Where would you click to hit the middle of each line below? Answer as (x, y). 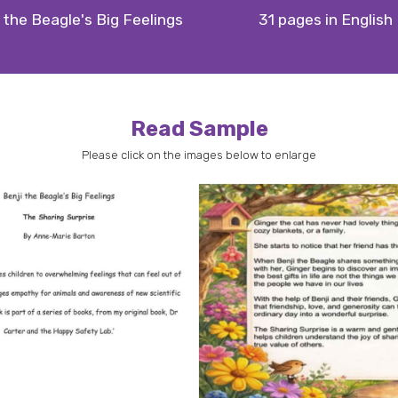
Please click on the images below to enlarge (199, 155)
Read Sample (199, 128)
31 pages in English (326, 19)
